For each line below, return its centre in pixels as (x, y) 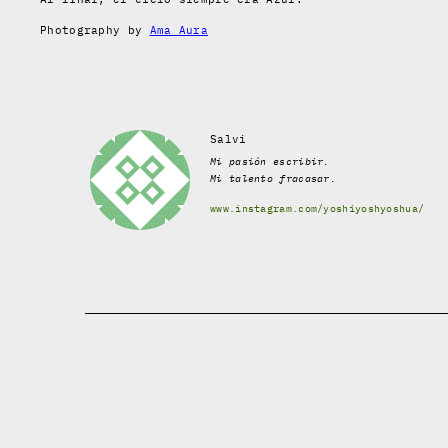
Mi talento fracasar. (273, 178)
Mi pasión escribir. (270, 161)
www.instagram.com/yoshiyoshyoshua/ (317, 208)
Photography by (95, 29)
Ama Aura (178, 29)
